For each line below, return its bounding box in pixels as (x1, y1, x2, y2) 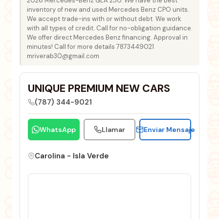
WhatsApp (40, 125, 76, 134)
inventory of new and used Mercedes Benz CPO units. (27, 5, 189, 14)
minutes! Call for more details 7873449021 (27, 43, 154, 51)
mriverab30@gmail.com (27, 52, 99, 61)
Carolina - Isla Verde (35, 151, 109, 161)
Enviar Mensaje (143, 125, 195, 134)
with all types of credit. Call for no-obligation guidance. (27, 24, 193, 33)
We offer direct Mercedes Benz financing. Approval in (27, 33, 188, 42)
